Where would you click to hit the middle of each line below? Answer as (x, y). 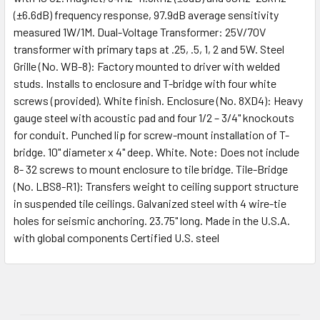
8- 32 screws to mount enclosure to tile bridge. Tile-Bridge (151, 169)
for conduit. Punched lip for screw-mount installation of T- (151, 135)
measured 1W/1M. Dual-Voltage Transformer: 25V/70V (140, 32)
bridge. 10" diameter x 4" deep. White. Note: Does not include (156, 152)
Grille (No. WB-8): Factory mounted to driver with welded (147, 66)
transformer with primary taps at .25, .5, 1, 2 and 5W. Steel (149, 49)
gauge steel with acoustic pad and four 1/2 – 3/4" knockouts (154, 117)
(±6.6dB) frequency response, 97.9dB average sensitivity (146, 15)
